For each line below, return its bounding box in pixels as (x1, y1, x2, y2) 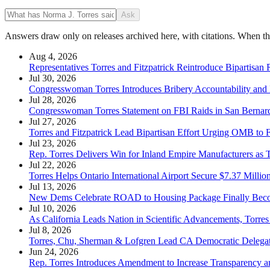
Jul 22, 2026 (29, 159, 76, 170)
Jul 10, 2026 (29, 202, 76, 213)
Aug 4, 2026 (29, 51, 77, 61)
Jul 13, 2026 (29, 181, 76, 192)
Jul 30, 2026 (29, 72, 76, 83)
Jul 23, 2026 (29, 137, 76, 148)
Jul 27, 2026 (29, 116, 76, 127)
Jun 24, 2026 (29, 246, 78, 257)
